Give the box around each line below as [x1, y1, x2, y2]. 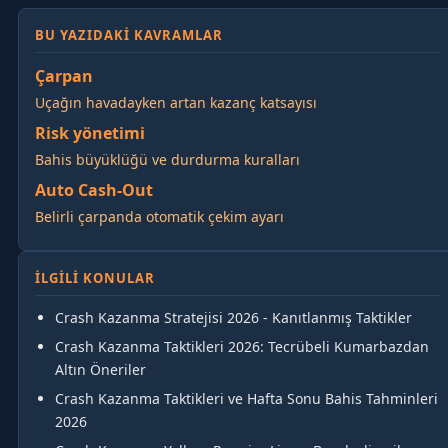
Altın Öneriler [55, 359, 146, 379]
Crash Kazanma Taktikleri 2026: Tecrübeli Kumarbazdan [55, 336, 429, 356]
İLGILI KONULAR [35, 268, 155, 287]
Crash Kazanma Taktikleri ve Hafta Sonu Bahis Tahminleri [55, 388, 438, 408]
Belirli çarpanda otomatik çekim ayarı [35, 206, 284, 226]
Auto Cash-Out [35, 178, 153, 201]
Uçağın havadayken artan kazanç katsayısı [35, 92, 317, 112]
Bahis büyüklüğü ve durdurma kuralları [35, 149, 300, 169]
